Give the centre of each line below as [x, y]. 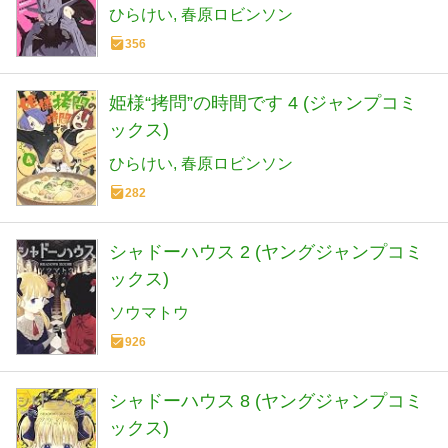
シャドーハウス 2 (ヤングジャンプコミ [266, 252]
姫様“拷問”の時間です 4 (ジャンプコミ [263, 102]
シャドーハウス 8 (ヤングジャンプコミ [266, 401]
